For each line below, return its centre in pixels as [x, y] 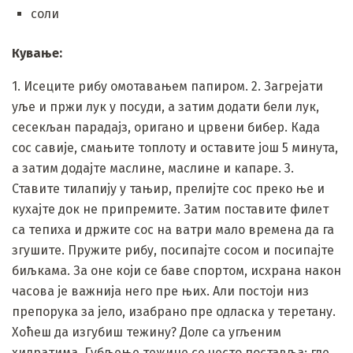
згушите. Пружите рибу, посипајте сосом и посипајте [173, 250]
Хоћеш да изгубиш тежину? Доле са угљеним [147, 332]
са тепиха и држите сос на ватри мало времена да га [173, 229]
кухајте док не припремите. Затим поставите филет [170, 209]
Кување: [37, 53]
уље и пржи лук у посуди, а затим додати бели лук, [165, 106]
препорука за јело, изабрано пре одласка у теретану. [174, 311]
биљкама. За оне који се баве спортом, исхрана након [176, 270]
